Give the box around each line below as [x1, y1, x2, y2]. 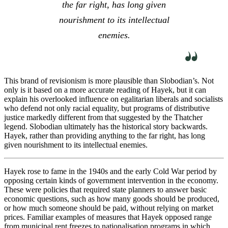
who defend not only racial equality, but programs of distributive [4, 104, 210, 113]
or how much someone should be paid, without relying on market [4, 204, 213, 213]
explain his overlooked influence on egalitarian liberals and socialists [4, 95, 223, 104]
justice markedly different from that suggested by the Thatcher [4, 113, 203, 122]
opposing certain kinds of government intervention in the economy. [4, 176, 218, 185]
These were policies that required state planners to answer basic [4, 185, 207, 194]
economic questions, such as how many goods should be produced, [4, 194, 219, 204]
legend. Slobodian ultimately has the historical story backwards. [4, 122, 208, 131]
